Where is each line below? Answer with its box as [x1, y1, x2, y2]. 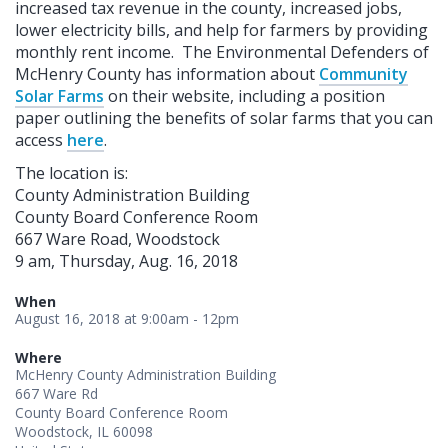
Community [319, 62, 408, 85]
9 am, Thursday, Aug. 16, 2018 [15, 249, 238, 272]
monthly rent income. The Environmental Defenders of [15, 40, 429, 63]
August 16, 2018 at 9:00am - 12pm [15, 308, 239, 328]
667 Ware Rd [15, 383, 98, 403]
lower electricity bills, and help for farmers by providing [15, 18, 428, 41]
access [15, 128, 67, 151]
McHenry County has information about [15, 62, 319, 85]
